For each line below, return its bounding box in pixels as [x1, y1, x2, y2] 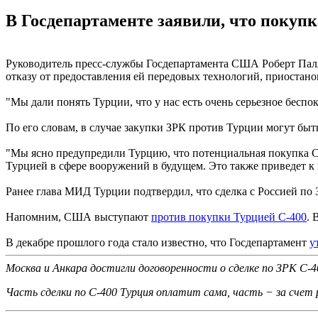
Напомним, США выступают [6, 210, 151, 223]
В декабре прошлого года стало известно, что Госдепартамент [6, 236, 309, 248]
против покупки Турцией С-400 [151, 210, 307, 223]
